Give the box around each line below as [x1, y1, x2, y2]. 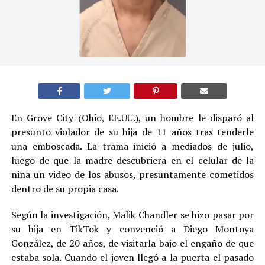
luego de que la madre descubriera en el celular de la [11, 153, 254, 167]
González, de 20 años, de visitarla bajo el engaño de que [11, 236, 254, 250]
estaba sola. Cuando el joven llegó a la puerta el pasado [11, 250, 254, 264]
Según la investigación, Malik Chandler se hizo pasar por [11, 208, 254, 221]
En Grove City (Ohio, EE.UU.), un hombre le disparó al [11, 111, 254, 124]
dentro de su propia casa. [11, 182, 119, 195]
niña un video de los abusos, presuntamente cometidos [11, 167, 254, 181]
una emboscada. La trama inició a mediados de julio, [11, 139, 254, 153]
